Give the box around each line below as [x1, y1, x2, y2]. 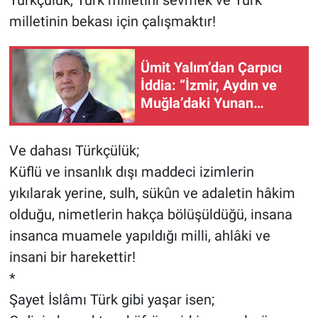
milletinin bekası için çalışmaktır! [9, 12, 216, 30]
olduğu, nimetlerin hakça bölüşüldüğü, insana [9, 205, 292, 223]
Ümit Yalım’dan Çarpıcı [141, 59, 282, 77]
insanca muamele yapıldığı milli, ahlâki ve [9, 226, 270, 244]
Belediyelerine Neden [141, 112, 275, 130]
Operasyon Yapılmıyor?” [141, 130, 291, 148]
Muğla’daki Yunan [141, 94, 253, 112]
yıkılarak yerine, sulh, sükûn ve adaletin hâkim [9, 184, 295, 202]
